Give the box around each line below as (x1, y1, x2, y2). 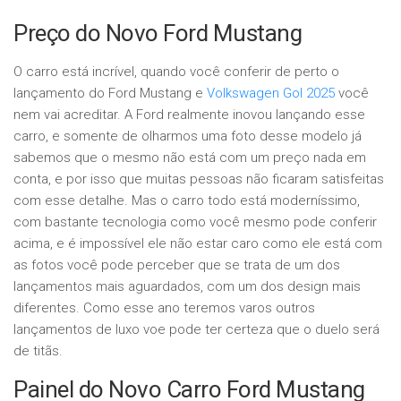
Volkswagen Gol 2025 (207, 85, 335, 102)
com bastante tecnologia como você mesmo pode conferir (13, 214, 377, 231)
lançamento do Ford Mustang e (13, 85, 207, 102)
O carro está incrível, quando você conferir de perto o (13, 64, 339, 81)
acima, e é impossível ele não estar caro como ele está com (13, 235, 382, 252)
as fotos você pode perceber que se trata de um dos (13, 257, 340, 274)
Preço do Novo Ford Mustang (13, 20, 302, 47)
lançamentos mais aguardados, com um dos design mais (13, 278, 361, 295)
